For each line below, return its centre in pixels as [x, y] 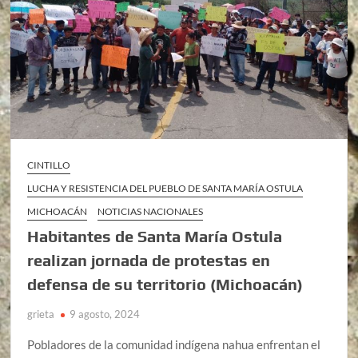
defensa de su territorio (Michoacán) [165, 284]
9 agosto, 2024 [105, 314]
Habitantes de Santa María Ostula [155, 236]
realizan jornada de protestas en [149, 260]
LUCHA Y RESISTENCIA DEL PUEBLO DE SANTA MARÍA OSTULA [165, 188]
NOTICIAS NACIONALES [151, 211]
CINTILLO [49, 165]
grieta [41, 314]
